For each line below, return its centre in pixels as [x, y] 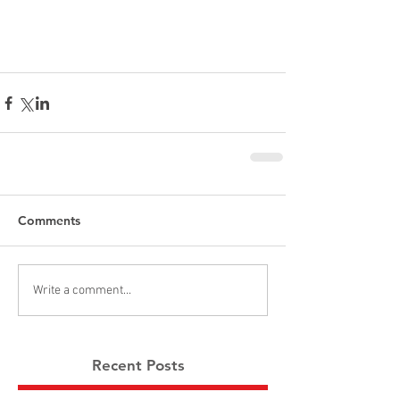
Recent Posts [138, 366]
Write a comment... [82, 290]
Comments [49, 221]
